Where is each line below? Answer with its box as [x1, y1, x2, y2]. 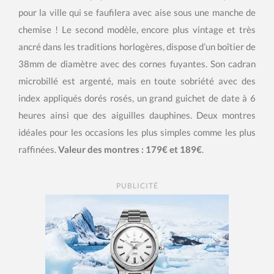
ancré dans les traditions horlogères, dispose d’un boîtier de [18, 41, 256, 53]
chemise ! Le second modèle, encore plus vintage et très [18, 24, 256, 35]
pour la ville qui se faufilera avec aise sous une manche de [18, 7, 256, 18]
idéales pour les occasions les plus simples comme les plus [18, 127, 256, 138]
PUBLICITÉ [116, 181, 158, 191]
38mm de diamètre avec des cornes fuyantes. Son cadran [18, 58, 256, 70]
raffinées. [18, 144, 58, 155]
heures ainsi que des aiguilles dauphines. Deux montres [18, 109, 256, 121]
